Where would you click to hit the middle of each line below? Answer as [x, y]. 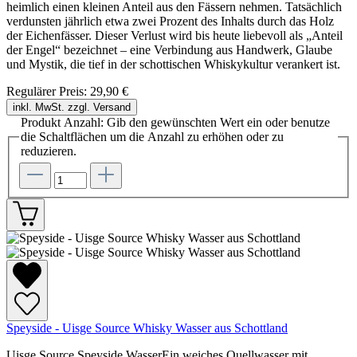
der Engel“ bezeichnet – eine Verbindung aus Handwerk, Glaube [169, 49]
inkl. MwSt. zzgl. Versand [72, 107]
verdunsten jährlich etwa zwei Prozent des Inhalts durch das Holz [170, 21]
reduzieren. [49, 151]
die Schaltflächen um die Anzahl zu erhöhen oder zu [152, 136]
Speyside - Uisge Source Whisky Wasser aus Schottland [147, 328]
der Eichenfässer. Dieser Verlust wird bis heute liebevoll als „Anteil [175, 35]
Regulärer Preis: [48, 91]
